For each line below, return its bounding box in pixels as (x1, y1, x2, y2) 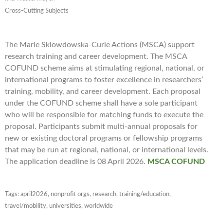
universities (49, 203, 81, 210)
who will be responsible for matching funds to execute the (5, 111, 203, 119)
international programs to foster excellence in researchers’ (5, 76, 203, 84)
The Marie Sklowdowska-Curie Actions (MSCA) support (5, 41, 195, 49)
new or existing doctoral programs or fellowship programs (5, 134, 202, 143)
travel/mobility (5, 203, 46, 210)
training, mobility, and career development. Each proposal (5, 88, 200, 96)
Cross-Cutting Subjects (5, 7, 69, 14)
